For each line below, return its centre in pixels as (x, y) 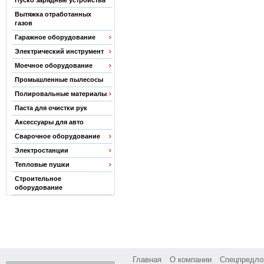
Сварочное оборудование (57, 136)
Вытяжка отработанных (53, 14)
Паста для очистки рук (51, 108)
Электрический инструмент (59, 51)
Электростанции (41, 150)
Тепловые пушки (42, 164)
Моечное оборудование (53, 65)
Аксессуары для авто (49, 122)
